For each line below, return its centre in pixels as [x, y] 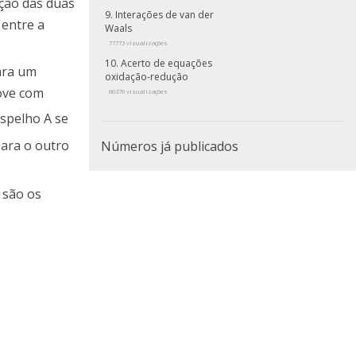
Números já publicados [170, 147]
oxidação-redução [147, 77]
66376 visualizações [138, 92]
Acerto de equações [166, 64]
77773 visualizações [138, 43]
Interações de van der [164, 15]
